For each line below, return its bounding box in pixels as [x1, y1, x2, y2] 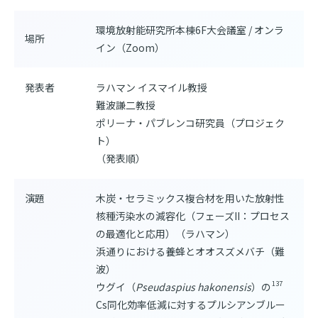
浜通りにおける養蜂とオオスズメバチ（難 [96, 244, 285, 258]
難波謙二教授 [96, 98, 155, 112]
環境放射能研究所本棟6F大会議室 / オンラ [96, 23, 284, 37]
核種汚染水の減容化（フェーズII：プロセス [96, 209, 290, 223]
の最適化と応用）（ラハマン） [96, 226, 235, 241]
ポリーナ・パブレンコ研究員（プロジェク [96, 116, 285, 130]
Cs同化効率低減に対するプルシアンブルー [96, 297, 285, 312]
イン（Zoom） [96, 40, 165, 55]
